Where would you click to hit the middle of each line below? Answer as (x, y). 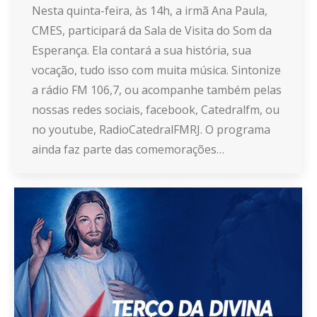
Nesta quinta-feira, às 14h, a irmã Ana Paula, (150, 10)
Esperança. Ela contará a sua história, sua (142, 50)
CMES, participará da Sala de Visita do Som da (152, 30)
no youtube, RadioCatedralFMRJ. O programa (151, 129)
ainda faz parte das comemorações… (128, 149)
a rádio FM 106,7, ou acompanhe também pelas (157, 90)
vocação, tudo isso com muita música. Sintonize (156, 70)
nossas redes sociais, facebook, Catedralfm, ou (156, 109)
